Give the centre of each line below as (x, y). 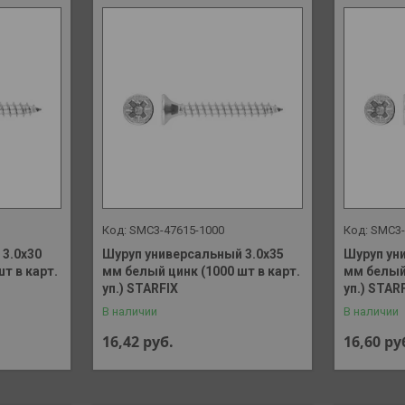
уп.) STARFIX (140, 288)
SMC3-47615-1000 (176, 230)
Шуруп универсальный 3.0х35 (193, 254)
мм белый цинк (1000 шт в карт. (201, 271)
